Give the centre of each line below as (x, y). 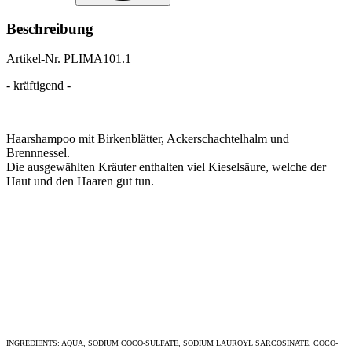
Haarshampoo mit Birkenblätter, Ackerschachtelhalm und (148, 139)
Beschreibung (50, 28)
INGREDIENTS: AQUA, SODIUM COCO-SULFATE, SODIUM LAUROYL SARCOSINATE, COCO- (172, 343)
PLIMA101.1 (97, 59)
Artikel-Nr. (35, 59)
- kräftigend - (38, 86)
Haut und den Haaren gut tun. (80, 181)
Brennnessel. (38, 153)
